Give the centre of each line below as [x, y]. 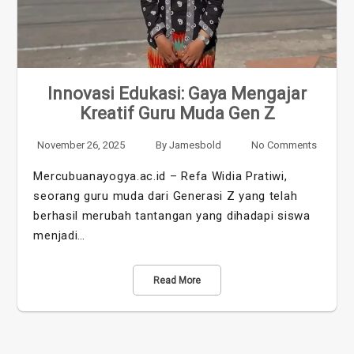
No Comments [284, 145]
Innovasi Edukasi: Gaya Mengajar [177, 93]
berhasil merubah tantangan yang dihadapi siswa [172, 215]
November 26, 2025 [81, 145]
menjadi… [60, 235]
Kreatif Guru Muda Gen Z [177, 113]
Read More [177, 280]
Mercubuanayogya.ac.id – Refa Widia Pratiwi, [160, 176]
